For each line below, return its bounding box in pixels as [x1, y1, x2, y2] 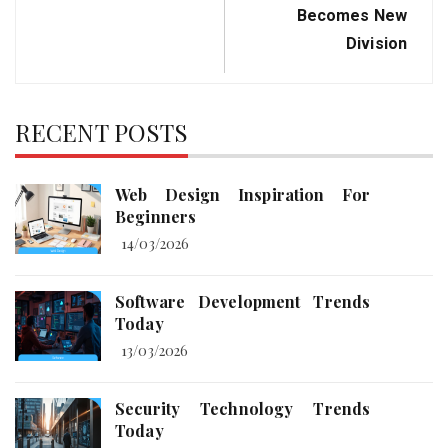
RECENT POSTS [15, 115, 189, 148]
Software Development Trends [115, 290, 371, 312]
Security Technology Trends [115, 397, 371, 419]
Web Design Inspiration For [115, 183, 371, 205]
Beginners [115, 205, 197, 227]
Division [346, 33, 407, 53]
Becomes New [296, 5, 407, 25]
